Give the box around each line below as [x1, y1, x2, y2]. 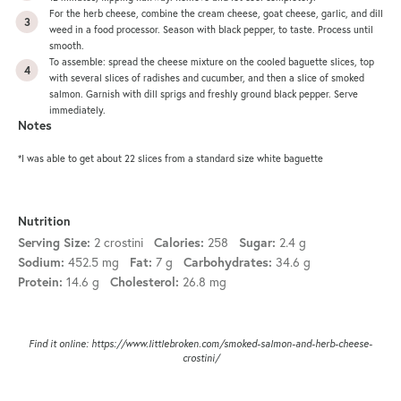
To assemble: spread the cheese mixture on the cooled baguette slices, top [49, 55, 374, 68]
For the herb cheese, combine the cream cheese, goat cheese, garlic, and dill [49, 6, 383, 20]
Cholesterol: [110, 274, 179, 291]
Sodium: [18, 254, 64, 271]
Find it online [29, 337, 86, 351]
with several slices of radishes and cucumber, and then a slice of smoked [49, 71, 364, 84]
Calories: [154, 235, 204, 252]
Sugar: [239, 235, 276, 252]
